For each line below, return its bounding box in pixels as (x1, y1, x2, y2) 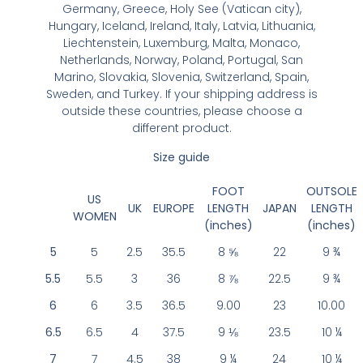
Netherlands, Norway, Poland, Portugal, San (60, 52, 303, 69)
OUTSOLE (305, 183, 357, 200)
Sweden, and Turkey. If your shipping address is (45, 86, 318, 103)
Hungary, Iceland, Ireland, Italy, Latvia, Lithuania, (48, 18, 315, 35)
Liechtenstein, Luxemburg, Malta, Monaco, (63, 35, 300, 52)
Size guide (153, 148, 210, 165)
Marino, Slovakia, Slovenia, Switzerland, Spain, (54, 69, 309, 86)
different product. (131, 120, 232, 137)
